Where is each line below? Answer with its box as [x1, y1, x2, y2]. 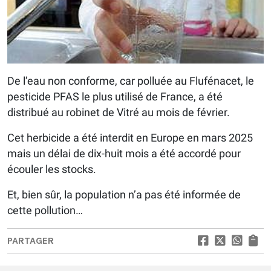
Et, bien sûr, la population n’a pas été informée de [7, 188, 241, 201]
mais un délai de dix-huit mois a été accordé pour [7, 146, 241, 160]
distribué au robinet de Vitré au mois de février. [7, 105, 230, 119]
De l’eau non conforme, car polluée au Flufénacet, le [7, 74, 254, 87]
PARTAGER [7, 234, 54, 246]
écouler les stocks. [7, 162, 96, 175]
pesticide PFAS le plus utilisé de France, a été [7, 90, 223, 103]
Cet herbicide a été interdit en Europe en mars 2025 [7, 131, 253, 144]
